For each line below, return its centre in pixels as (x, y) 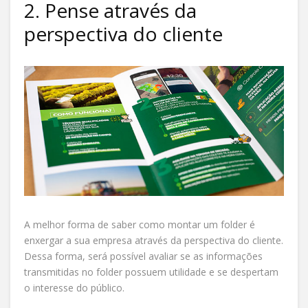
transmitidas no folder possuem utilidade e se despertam (151, 272)
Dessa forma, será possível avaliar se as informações (143, 256)
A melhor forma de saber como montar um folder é (140, 224)
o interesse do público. (74, 287)
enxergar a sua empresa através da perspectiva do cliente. (154, 240)
